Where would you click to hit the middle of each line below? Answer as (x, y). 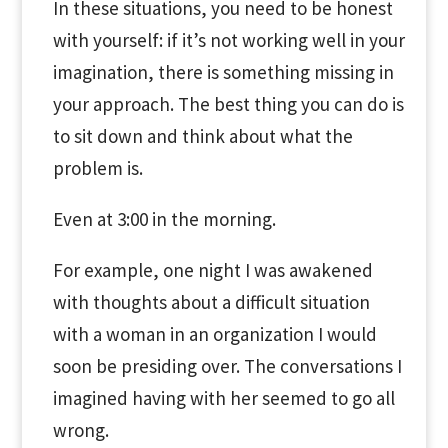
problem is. (97, 168)
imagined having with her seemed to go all (223, 398)
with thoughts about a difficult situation (211, 302)
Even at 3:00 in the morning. (164, 219)
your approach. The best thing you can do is (228, 104)
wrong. (80, 430)
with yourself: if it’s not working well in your (228, 40)
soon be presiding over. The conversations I (227, 366)
